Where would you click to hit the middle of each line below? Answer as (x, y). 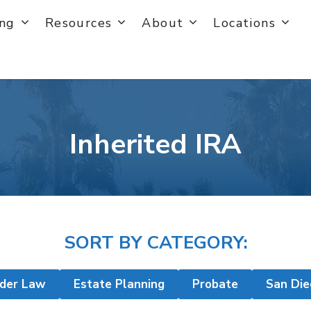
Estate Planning (119, 284)
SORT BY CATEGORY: (155, 243)
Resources (78, 23)
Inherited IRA (155, 144)
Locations (244, 23)
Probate (215, 284)
